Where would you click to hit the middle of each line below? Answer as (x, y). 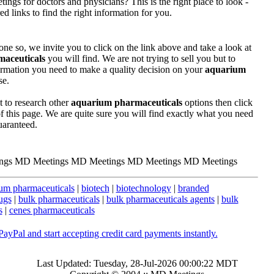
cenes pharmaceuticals (52, 210)
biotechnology (143, 188)
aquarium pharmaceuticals (126, 103)
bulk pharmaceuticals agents (160, 199)
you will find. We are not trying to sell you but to (140, 59)
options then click (217, 103)
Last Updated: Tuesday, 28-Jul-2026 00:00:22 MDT (137, 263)
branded (193, 188)
